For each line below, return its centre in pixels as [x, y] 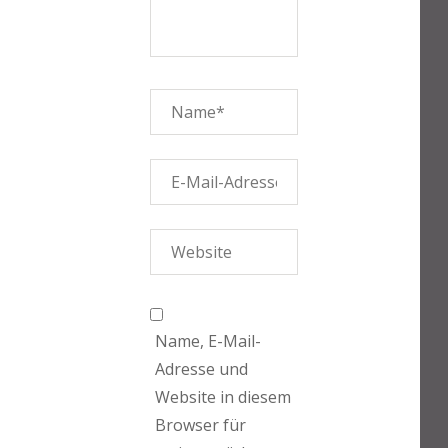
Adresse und [201, 369]
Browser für [200, 425]
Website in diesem [223, 397]
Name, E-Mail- [208, 341]
